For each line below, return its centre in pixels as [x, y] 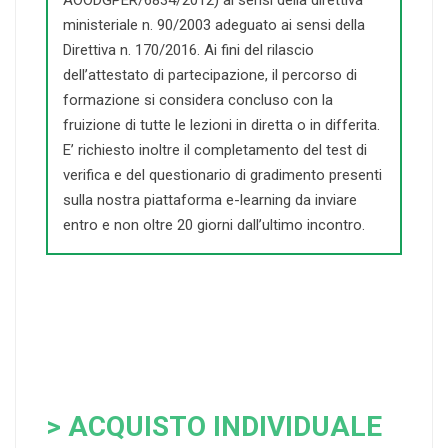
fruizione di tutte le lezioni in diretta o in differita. [221, 125]
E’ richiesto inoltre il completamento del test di [215, 150]
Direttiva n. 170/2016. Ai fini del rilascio [188, 50]
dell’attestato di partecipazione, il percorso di [210, 75]
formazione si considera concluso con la [198, 100]
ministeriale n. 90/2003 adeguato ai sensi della [214, 25]
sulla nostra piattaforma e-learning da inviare [210, 200]
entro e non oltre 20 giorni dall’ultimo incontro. [214, 225]
